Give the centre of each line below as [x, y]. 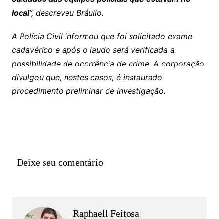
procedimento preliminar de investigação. [88, 91]
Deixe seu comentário [60, 162]
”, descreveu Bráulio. [66, 12]
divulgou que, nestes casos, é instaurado [87, 77]
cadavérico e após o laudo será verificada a [93, 50]
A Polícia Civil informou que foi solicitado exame [102, 36]
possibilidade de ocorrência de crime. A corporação [108, 63]
